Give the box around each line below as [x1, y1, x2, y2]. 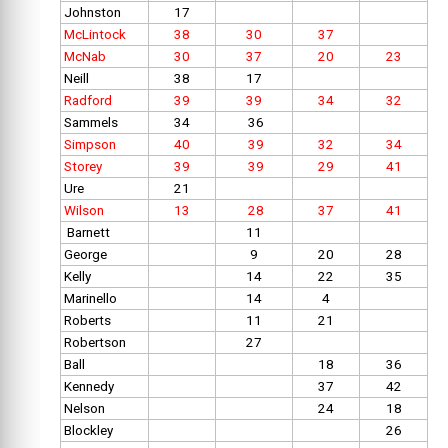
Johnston [64, 4, 121, 20]
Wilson [64, 202, 104, 218]
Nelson [64, 400, 105, 416]
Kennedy [64, 378, 114, 394]
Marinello [64, 290, 117, 306]
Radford [64, 92, 112, 108]
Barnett [64, 224, 110, 240]
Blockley [64, 422, 113, 438]
